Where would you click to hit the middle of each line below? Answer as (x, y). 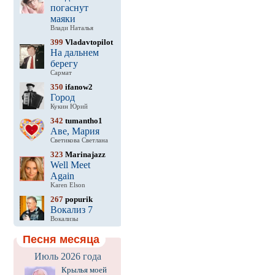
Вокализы (64, 219)
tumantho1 (83, 121)
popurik (78, 199)
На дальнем (74, 52)
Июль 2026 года (68, 256)
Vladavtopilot (88, 42)
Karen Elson (68, 185)
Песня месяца (61, 239)
